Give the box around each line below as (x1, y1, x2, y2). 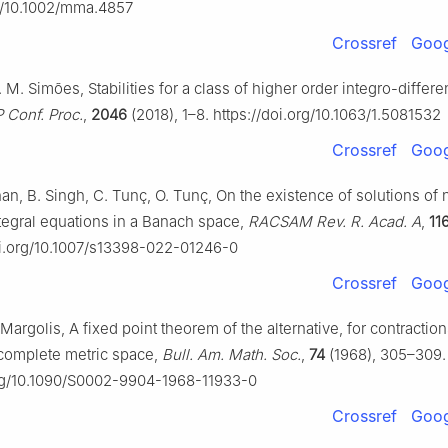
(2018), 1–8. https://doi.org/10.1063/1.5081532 (127, 105, 441, 125)
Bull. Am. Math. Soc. (162, 345, 301, 365)
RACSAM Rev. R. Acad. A (248, 212, 421, 232)
